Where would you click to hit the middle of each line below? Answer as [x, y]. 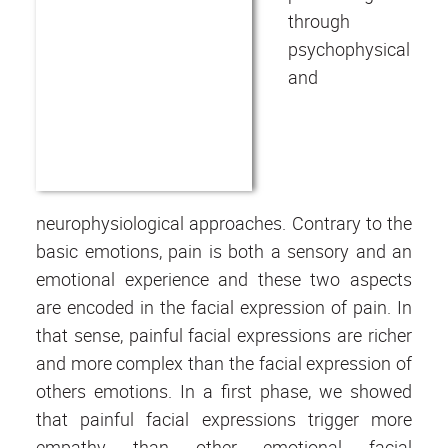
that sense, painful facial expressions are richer [224, 335]
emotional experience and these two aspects [224, 279]
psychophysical [349, 49]
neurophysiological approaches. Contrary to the [224, 223]
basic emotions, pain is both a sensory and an [224, 251]
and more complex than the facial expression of [224, 363]
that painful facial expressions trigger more [224, 419]
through [319, 21]
